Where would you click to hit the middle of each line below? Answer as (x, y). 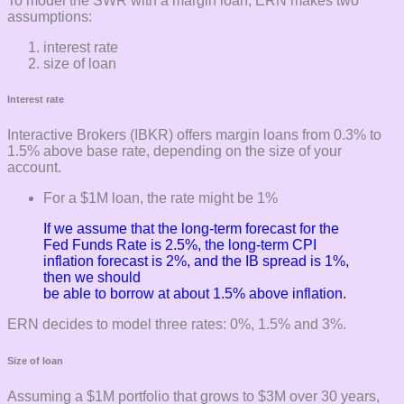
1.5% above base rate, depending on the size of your (174, 151)
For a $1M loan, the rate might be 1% (161, 198)
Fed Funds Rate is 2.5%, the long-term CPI (180, 245)
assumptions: (50, 16)
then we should (92, 278)
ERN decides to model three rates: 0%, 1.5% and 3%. (177, 325)
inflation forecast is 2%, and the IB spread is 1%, (196, 262)
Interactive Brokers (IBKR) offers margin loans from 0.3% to (194, 135)
